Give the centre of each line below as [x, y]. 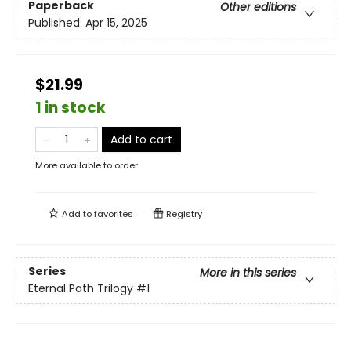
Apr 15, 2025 [116, 23]
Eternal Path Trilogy [81, 289]
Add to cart [141, 139]
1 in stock [71, 107]
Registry [183, 213]
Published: [57, 23]
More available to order [87, 165]
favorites [114, 213]
